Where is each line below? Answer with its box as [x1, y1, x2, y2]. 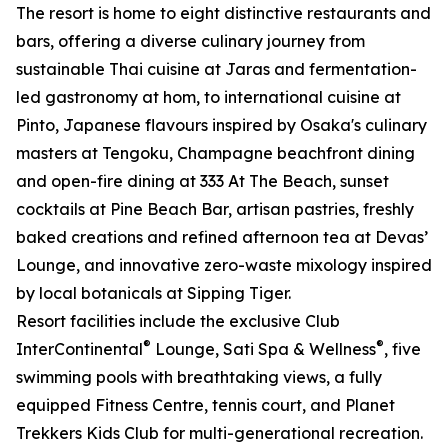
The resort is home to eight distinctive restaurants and [16, 3, 431, 24]
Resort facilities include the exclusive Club [16, 311, 340, 332]
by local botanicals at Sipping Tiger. [16, 283, 291, 304]
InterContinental [16, 339, 143, 360]
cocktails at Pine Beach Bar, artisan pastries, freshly [16, 199, 414, 220]
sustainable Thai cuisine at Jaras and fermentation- [16, 59, 417, 80]
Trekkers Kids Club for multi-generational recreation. [16, 423, 423, 444]
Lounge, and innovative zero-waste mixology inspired [16, 255, 432, 276]
